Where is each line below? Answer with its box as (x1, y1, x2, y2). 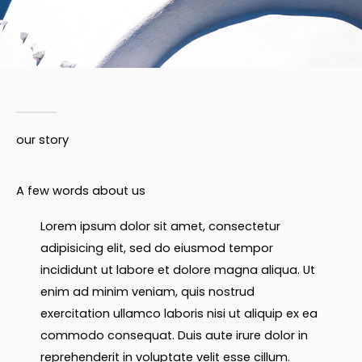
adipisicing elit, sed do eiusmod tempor (40, 240, 273, 256)
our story (16, 132, 69, 148)
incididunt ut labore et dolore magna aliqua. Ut (40, 262, 315, 278)
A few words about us (16, 183, 145, 199)
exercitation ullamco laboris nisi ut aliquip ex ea (40, 305, 318, 322)
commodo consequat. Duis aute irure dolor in (40, 327, 308, 343)
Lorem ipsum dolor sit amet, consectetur (40, 218, 280, 234)
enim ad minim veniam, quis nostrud (40, 284, 255, 300)
